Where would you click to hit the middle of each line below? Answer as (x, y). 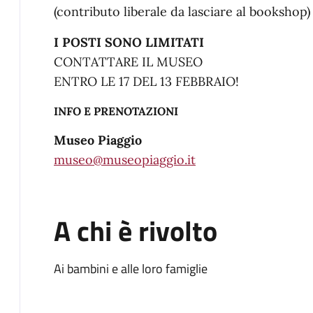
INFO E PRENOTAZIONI (116, 111)
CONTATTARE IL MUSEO (128, 62)
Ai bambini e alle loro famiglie (131, 269)
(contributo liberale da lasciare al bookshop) (182, 12)
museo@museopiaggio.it (125, 160)
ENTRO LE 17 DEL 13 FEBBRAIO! (146, 81)
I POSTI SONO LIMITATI (129, 42)
